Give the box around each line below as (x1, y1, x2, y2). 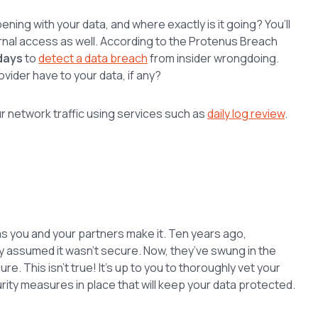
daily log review (207, 105, 285, 121)
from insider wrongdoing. (148, 50, 279, 66)
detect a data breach (38, 50, 148, 66)
